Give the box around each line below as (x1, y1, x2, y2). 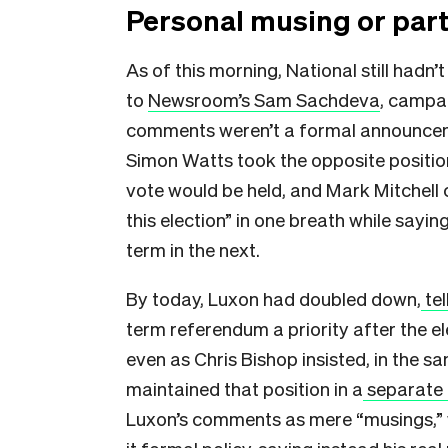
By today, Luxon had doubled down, (126, 286, 421, 310)
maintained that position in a (126, 376, 363, 400)
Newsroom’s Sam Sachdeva (148, 87, 380, 111)
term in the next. (126, 237, 260, 261)
